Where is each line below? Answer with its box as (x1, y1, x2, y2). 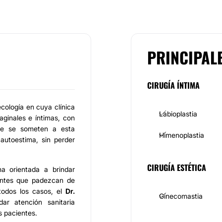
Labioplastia (159, 110, 197, 118)
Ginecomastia (159, 192, 203, 200)
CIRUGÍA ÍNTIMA (147, 79, 200, 91)
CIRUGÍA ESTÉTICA (147, 162, 206, 173)
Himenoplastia (159, 131, 204, 139)
